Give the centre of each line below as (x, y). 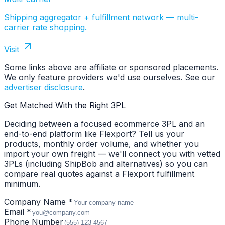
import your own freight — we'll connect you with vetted (112, 154)
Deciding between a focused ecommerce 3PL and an (104, 124)
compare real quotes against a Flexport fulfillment (99, 174)
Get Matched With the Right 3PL (65, 106)
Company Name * (38, 202)
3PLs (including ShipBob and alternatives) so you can (106, 164)
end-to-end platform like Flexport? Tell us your (94, 134)
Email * (18, 212)
